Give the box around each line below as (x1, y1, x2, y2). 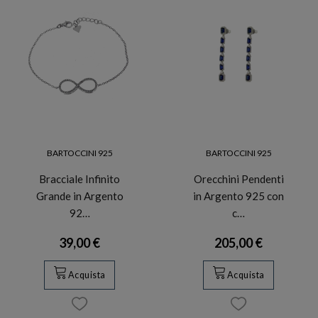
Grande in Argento (35, 190, 124, 203)
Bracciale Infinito (39, 172, 120, 186)
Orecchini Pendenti (193, 172, 284, 186)
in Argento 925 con (193, 190, 284, 203)
